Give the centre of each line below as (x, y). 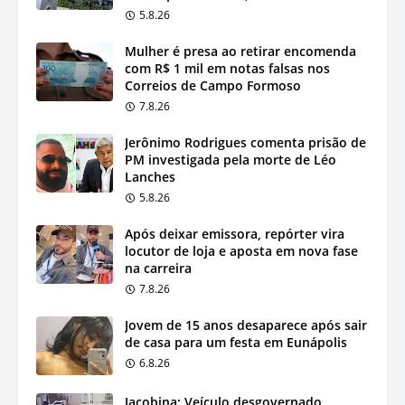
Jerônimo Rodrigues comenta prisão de (245, 142)
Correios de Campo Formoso (213, 85)
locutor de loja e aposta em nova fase (241, 250)
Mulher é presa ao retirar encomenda (240, 51)
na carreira (158, 268)
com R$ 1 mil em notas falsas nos (227, 68)
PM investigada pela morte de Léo (231, 159)
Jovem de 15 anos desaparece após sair (246, 325)
